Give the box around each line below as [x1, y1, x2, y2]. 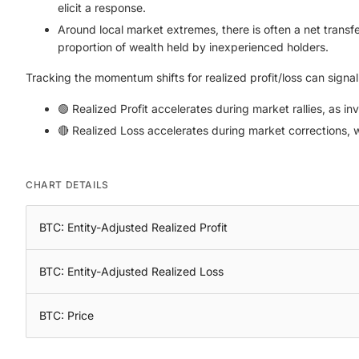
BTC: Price [39, 309, 94, 322]
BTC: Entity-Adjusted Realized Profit [39, 220, 228, 234]
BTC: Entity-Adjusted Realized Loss [39, 264, 224, 278]
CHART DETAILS [26, 179, 109, 191]
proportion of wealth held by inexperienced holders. [58, 40, 329, 54]
